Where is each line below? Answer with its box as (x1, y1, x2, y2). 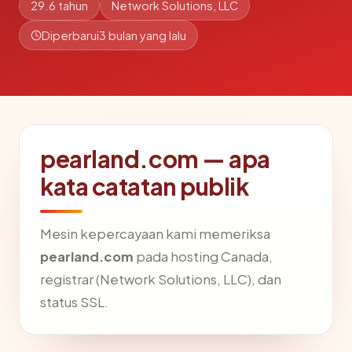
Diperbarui (42, 28, 99, 42)
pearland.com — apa (40, 144, 271, 174)
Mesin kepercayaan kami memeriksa (40, 225, 270, 242)
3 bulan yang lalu (99, 28, 186, 42)
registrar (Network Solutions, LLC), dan (40, 271, 281, 288)
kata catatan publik (40, 171, 249, 201)
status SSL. (40, 294, 108, 310)
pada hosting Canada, (134, 248, 273, 265)
